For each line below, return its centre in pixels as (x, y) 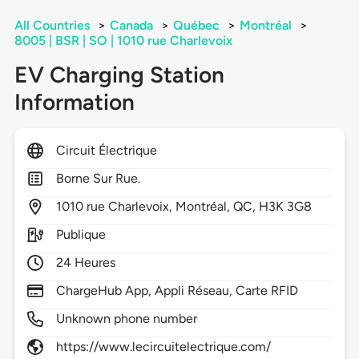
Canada (131, 26)
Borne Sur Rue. (98, 179)
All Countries (52, 26)
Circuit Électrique (107, 151)
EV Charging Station (119, 75)
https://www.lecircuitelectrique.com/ (163, 347)
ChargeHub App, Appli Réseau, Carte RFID (177, 291)
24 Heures (86, 263)
